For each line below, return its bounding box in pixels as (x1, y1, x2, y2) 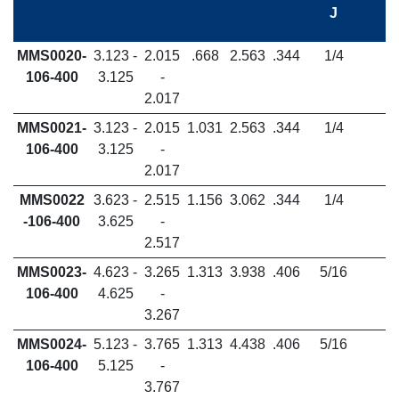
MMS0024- (17, 337, 86, 352)
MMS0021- (17, 120, 86, 135)
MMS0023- (17, 265, 86, 280)
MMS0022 (19, 192, 85, 208)
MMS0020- (17, 48, 86, 63)
